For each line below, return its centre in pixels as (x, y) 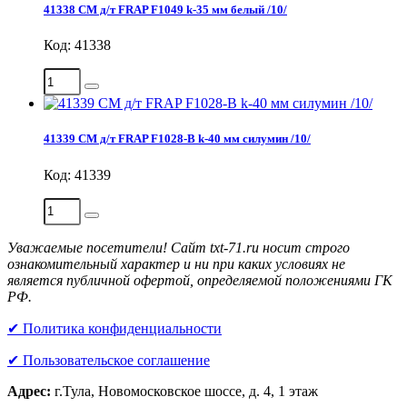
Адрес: (31, 391)
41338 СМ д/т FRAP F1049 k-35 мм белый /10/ (165, 10)
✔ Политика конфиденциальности (114, 328)
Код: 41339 (77, 174)
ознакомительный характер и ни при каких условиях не (176, 263)
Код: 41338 (77, 45)
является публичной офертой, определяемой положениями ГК (200, 280)
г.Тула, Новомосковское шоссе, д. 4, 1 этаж (186, 391)
